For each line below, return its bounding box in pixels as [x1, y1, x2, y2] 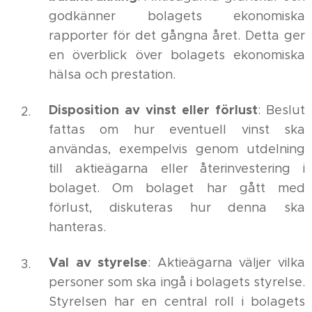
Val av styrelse [49, 254, 148, 270]
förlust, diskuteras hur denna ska [49, 200, 305, 215]
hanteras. [49, 219, 106, 235]
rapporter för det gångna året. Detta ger [49, 28, 305, 43]
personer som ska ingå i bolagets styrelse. [49, 274, 305, 290]
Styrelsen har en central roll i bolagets [49, 294, 305, 309]
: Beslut [258, 102, 305, 118]
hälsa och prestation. [49, 67, 175, 82]
